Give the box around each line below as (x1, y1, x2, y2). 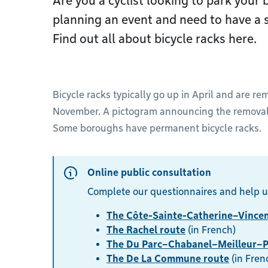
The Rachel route (106, 224, 185, 236)
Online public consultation (87, 167, 211, 178)
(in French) (185, 224, 236, 236)
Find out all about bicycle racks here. (53, 32, 257, 46)
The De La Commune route (106, 253, 229, 264)
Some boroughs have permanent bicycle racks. (53, 123, 261, 134)
